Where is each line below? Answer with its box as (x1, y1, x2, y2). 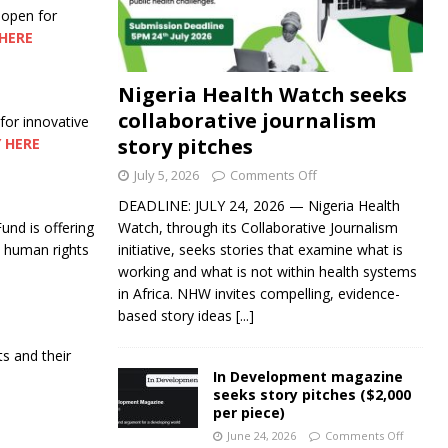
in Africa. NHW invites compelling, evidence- (117, 284, 400, 304)
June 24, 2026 (226, 428, 296, 444)
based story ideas (117, 306, 236, 326)
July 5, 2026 (133, 166, 199, 185)
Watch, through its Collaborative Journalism (117, 218, 398, 238)
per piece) (212, 403, 285, 423)
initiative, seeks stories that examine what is (117, 240, 403, 260)
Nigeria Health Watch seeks (117, 81, 407, 109)
